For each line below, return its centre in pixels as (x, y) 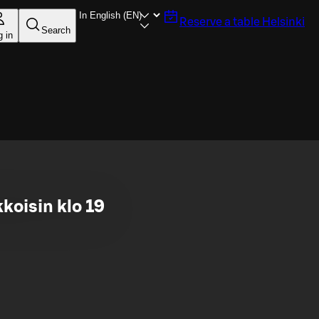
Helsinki (283, 22)
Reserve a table (220, 22)
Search (56, 30)
